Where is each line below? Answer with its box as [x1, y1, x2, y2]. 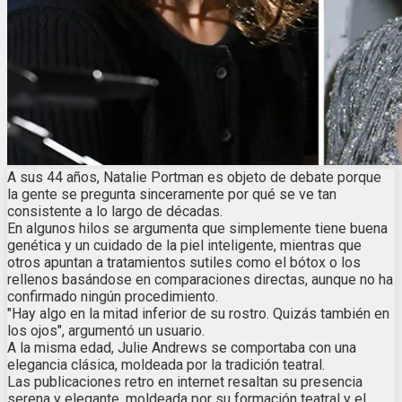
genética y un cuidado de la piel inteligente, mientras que [7, 237, 362, 255]
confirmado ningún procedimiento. [7, 288, 218, 306]
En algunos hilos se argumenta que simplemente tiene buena [7, 220, 388, 238]
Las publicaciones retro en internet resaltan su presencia [7, 373, 363, 391]
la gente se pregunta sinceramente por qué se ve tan [7, 186, 336, 204]
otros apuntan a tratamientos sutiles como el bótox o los [7, 254, 361, 272]
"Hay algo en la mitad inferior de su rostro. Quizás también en [7, 305, 389, 323]
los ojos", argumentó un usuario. [7, 322, 205, 340]
